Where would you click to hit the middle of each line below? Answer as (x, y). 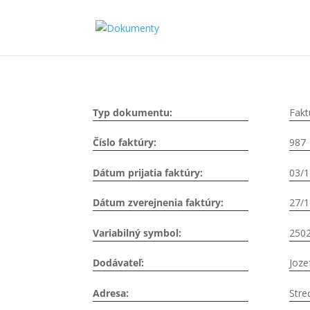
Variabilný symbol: (137, 232)
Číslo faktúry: (125, 143)
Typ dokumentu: (133, 112)
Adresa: (111, 293)
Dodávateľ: (119, 263)
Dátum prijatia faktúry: (148, 172)
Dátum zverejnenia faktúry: (158, 203)
